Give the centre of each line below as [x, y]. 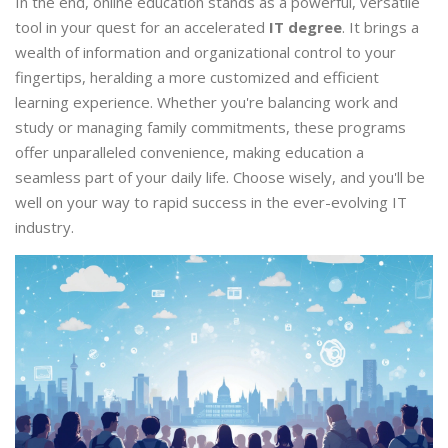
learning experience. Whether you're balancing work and [206, 102]
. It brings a [380, 27]
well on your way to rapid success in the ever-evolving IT [211, 202]
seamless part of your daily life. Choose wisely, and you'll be [220, 177]
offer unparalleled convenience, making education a [189, 152]
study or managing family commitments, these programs [210, 127]
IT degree [305, 27]
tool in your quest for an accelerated [142, 27]
